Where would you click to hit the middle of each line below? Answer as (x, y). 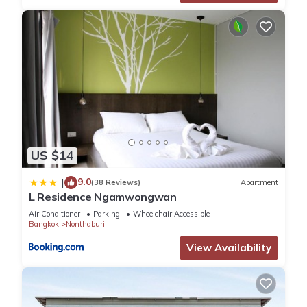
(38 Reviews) (116, 183)
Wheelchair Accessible (171, 213)
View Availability (229, 247)
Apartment (259, 183)
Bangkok (44, 224)
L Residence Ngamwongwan (103, 196)
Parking (107, 213)
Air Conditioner (54, 213)
